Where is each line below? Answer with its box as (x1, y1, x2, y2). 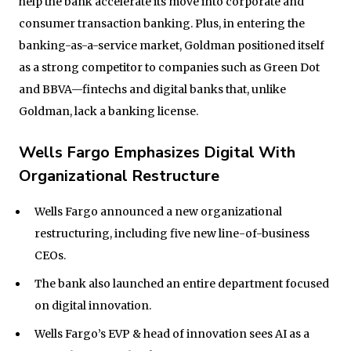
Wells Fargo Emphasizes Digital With (19, 141, 295, 163)
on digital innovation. (34, 298, 151, 313)
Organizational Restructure (19, 165, 219, 186)
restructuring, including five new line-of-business (34, 226, 309, 241)
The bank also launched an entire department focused (34, 276, 329, 291)
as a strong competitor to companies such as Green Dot (19, 60, 320, 74)
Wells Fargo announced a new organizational (34, 204, 282, 219)
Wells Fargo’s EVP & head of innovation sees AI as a (34, 326, 309, 341)
